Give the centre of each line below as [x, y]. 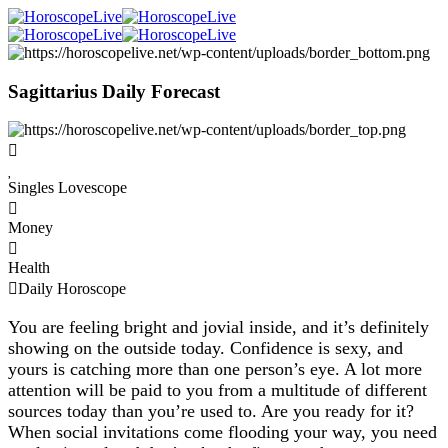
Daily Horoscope [72, 289]
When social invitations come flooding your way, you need [222, 432]
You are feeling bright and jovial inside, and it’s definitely [218, 327]
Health [29, 268]
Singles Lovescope [67, 188]
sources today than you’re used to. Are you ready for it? [211, 411]
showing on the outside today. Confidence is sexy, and [205, 348]
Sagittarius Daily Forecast [114, 91]
